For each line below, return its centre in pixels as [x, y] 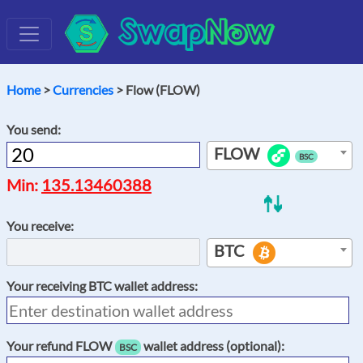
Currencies [83, 90]
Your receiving [47, 285]
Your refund [41, 345]
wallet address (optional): [213, 345]
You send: [34, 129]
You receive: [40, 225]
